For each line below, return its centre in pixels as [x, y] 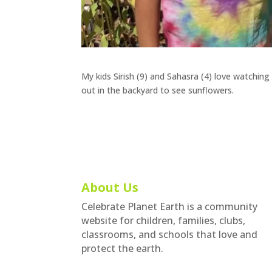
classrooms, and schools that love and [170, 234]
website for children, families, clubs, [164, 220]
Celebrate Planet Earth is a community [170, 206]
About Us [110, 187]
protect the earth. [123, 248]
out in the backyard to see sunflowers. [158, 90]
